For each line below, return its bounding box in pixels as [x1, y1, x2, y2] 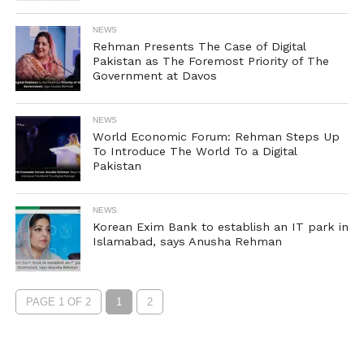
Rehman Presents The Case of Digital [92, 40, 305, 53]
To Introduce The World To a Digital [92, 145, 297, 158]
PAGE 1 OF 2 [25, 296, 91, 308]
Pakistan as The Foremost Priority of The [92, 54, 329, 67]
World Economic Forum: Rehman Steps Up [92, 130, 340, 143]
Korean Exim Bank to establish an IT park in [92, 220, 349, 233]
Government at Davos [92, 69, 217, 82]
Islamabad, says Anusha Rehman [92, 235, 282, 248]
